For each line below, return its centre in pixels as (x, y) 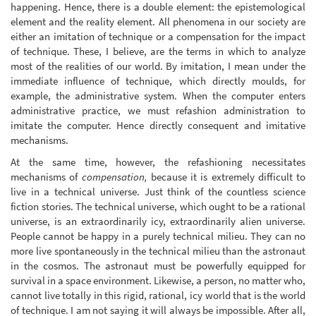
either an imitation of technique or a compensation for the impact (158, 36)
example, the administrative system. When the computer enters (158, 95)
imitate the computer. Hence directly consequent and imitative (158, 125)
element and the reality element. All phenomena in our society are (158, 21)
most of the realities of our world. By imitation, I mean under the (158, 66)
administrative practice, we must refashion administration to (158, 110)
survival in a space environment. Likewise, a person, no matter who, (158, 281)
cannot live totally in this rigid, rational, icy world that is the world (158, 296)
